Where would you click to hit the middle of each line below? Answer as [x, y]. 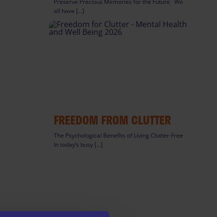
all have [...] [69, 11]
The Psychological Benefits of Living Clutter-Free [120, 135]
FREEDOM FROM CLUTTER [112, 120]
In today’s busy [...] [78, 145]
